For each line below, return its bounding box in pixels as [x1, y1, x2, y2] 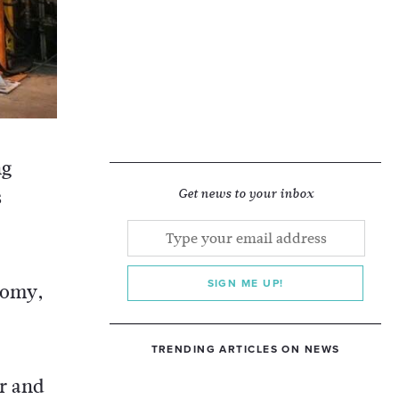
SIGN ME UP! [207, 277, 284, 289]
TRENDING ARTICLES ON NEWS [151, 343, 340, 355]
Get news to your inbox [177, 185, 313, 202]
